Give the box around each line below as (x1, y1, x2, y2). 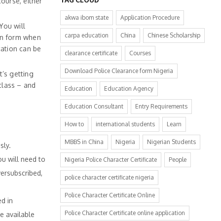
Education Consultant (65, 103, 123, 110)
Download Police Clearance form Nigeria (65, 67, 173, 74)
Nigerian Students (147, 138, 196, 146)
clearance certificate (65, 49, 117, 57)
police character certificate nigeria (65, 174, 154, 181)
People (169, 156, 186, 163)
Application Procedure (120, 14, 180, 21)
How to (65, 120, 84, 128)
